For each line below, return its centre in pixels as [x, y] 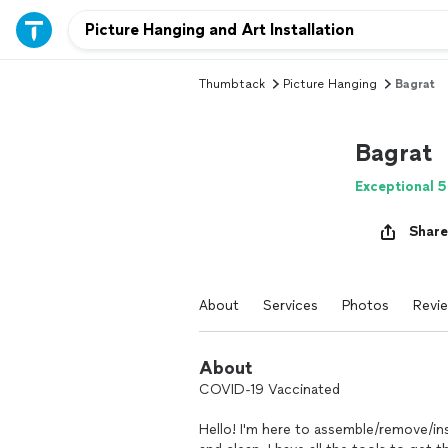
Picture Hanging [330, 84]
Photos [365, 305]
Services [290, 305]
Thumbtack [232, 84]
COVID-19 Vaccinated [269, 389]
